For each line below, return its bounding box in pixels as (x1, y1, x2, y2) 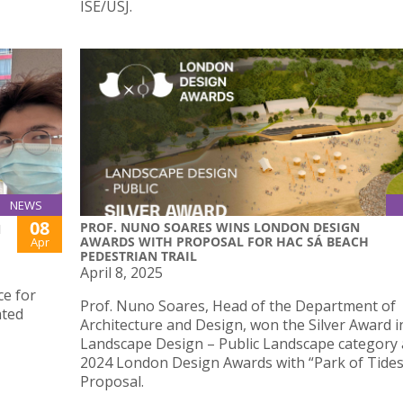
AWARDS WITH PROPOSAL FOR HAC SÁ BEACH (80, 232, 369, 250)
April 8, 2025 (80, 262, 163, 282)
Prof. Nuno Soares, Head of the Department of (80, 295, 396, 316)
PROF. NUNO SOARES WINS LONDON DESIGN (80, 218, 360, 236)
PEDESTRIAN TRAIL (80, 246, 197, 264)
